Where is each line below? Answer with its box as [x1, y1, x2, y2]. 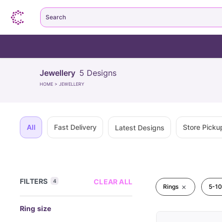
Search [46, 13, 66, 21]
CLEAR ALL [94, 177, 132, 186]
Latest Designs [114, 123, 165, 132]
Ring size [20, 204, 52, 213]
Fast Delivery [54, 123, 97, 131]
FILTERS [20, 177, 48, 185]
